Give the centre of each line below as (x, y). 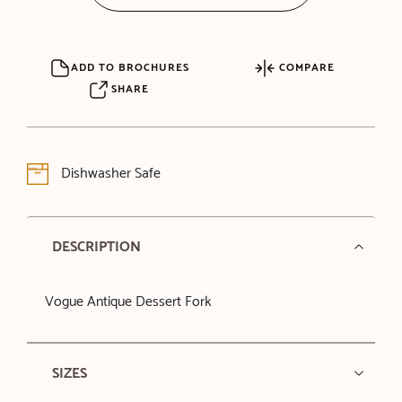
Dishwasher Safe (109, 173)
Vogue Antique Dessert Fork (128, 301)
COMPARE (305, 67)
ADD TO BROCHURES (131, 67)
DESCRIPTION (96, 247)
